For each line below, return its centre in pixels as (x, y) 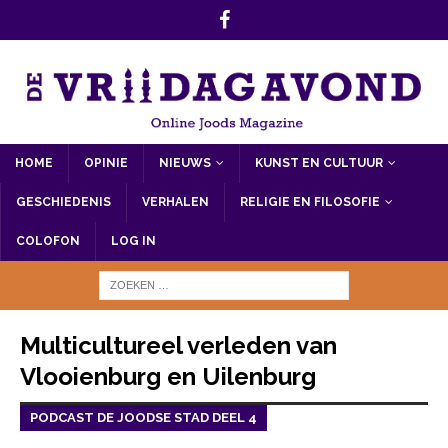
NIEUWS (185, 162)
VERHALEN (175, 201)
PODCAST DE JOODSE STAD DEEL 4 (143, 417)
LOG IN (133, 240)
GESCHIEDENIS (63, 201)
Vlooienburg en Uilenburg (168, 376)
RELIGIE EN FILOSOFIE (310, 201)
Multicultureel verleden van (178, 345)
